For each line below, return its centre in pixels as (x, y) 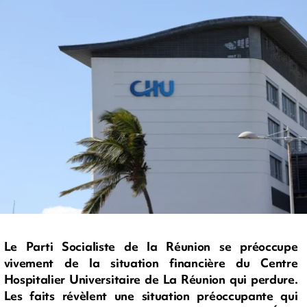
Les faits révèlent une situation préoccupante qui (151, 296)
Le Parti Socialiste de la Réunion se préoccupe (151, 247)
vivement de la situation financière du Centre (151, 263)
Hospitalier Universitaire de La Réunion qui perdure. (151, 280)
